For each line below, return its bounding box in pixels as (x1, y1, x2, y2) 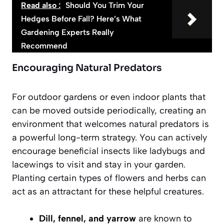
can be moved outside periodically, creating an (12, 104, 206, 116)
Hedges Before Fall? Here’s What (21, 13, 141, 23)
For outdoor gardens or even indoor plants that (12, 91, 205, 102)
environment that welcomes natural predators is (12, 118, 209, 129)
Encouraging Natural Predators (12, 61, 161, 74)
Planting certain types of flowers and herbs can (12, 172, 206, 183)
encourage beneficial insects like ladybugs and (12, 145, 205, 156)
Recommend (21, 40, 67, 50)
